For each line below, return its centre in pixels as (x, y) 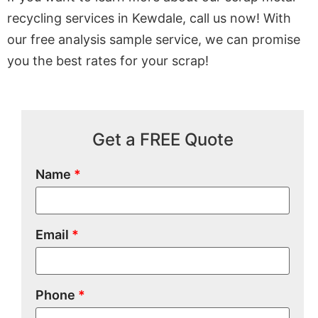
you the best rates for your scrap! (108, 60)
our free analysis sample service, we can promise (154, 39)
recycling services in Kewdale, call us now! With (149, 18)
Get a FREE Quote (163, 140)
